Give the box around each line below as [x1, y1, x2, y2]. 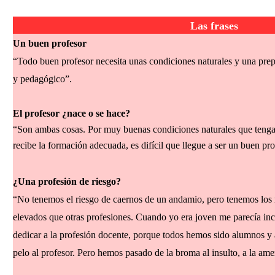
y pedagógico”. [13, 73, 72, 84]
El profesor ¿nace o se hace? [13, 107, 130, 118]
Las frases [190, 19, 238, 32]
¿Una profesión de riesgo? [13, 176, 121, 187]
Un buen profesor [13, 37, 87, 48]
